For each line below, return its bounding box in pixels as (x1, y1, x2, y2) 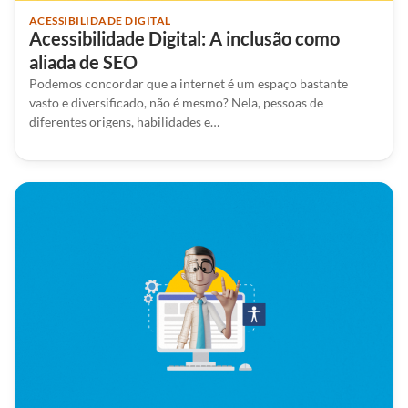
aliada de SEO (29, 51, 138, 74)
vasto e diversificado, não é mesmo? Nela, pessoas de (29, 95, 323, 111)
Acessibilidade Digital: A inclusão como (29, 27, 340, 50)
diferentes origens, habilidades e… (29, 114, 219, 130)
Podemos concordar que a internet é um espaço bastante (29, 76, 348, 92)
